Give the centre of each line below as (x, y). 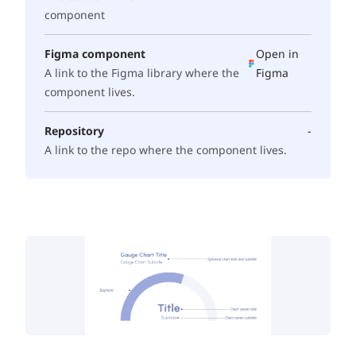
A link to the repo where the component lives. (166, 150)
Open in (278, 54)
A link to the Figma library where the (142, 73)
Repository (74, 131)
